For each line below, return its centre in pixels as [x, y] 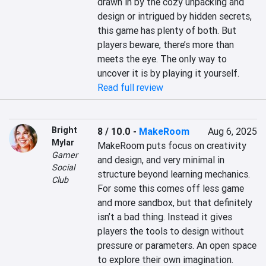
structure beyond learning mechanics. [174, 174]
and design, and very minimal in [161, 160]
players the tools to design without [171, 231]
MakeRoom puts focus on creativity [172, 145]
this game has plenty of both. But [167, 30]
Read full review [131, 87]
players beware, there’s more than [166, 45]
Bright [64, 130]
